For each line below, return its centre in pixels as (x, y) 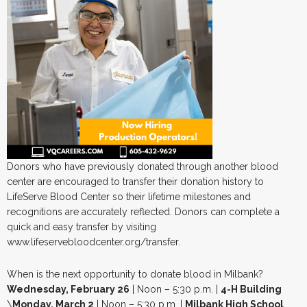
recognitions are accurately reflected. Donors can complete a (143, 211)
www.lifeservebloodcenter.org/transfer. (94, 242)
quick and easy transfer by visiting (82, 226)
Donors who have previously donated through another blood (143, 166)
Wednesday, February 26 (68, 289)
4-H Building (251, 289)
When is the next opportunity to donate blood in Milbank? (135, 274)
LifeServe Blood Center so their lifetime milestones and (129, 196)
